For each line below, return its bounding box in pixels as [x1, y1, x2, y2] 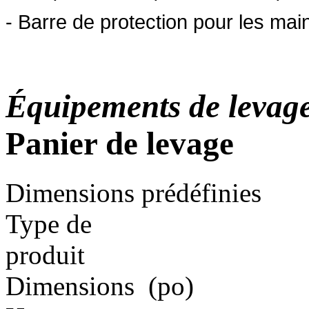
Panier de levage [6, 126, 234, 162]
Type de [6, 208, 92, 239]
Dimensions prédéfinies [6, 177, 261, 208]
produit [6, 239, 85, 270]
